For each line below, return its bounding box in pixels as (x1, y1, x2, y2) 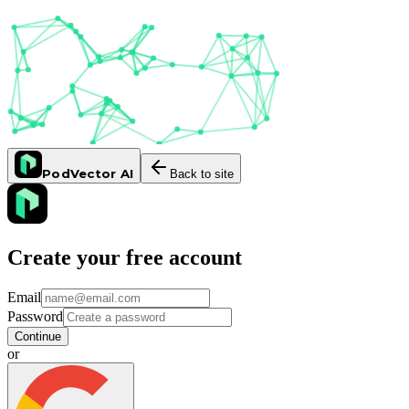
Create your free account (7, 245, 242, 269)
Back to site (170, 167, 235, 181)
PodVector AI (42, 166, 134, 181)
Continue (15, 329, 61, 343)
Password (7, 308, 63, 324)
